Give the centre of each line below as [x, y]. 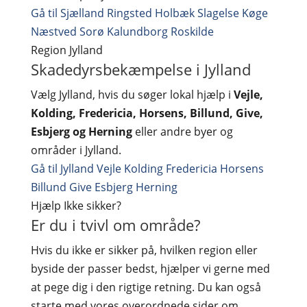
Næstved [53, 32]
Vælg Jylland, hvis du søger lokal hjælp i [132, 95]
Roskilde [192, 32]
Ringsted [129, 13]
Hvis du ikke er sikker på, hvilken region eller [144, 250]
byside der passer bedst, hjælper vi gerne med [150, 269]
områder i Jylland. [76, 150]
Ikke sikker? [92, 206]
